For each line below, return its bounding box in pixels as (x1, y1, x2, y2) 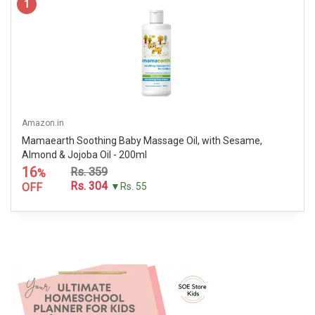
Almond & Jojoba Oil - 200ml (22, 148, 147, 160)
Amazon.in (22, 117, 64, 128)
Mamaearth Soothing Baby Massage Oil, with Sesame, (22, 134, 262, 146)
